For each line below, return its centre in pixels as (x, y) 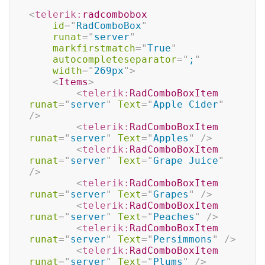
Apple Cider (186, 104)
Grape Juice (186, 161)
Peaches (174, 217)
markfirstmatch (94, 48)
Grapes (171, 194)
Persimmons (183, 239)
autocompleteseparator (115, 59)
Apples (171, 138)
